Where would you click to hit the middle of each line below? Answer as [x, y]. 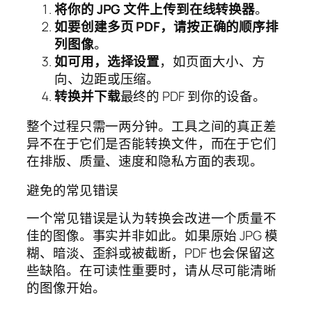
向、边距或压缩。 [107, 78]
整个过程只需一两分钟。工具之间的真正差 [152, 126]
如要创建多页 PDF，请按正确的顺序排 [167, 26]
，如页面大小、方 [212, 61]
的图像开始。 [66, 288]
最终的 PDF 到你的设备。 [193, 96]
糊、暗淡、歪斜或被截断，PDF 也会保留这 [151, 253]
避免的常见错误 [73, 190]
